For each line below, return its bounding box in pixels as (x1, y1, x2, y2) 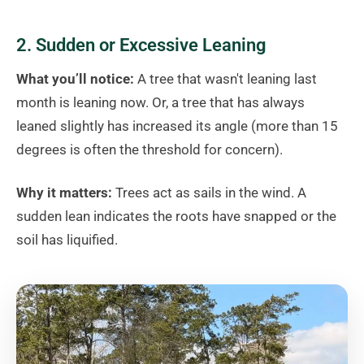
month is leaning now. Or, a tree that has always (16, 94, 305, 111)
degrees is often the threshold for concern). (16, 141, 283, 158)
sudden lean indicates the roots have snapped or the (16, 208, 336, 225)
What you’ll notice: (16, 71, 134, 88)
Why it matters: (16, 184, 112, 201)
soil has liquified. (16, 232, 118, 249)
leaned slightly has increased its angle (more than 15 (16, 118, 338, 135)
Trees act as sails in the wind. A (112, 184, 306, 201)
